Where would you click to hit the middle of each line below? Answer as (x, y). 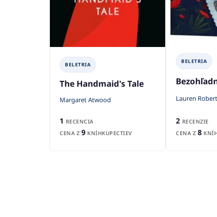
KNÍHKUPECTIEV (109, 133)
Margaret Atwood (85, 100)
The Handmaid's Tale (102, 83)
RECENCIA (79, 122)
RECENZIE (194, 121)
